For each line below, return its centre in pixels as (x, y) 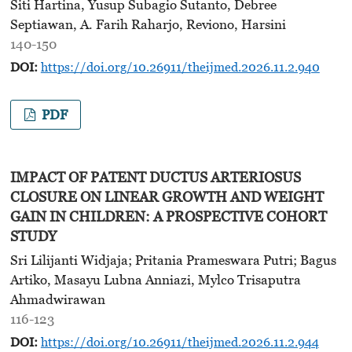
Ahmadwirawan (57, 300)
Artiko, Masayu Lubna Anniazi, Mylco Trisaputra (155, 280)
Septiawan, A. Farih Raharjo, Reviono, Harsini (148, 25)
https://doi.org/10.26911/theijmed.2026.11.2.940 (180, 67)
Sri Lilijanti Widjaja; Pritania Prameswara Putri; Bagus (173, 260)
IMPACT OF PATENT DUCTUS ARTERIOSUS (155, 177)
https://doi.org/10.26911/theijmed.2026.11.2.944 (180, 342)
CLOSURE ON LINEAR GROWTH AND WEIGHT (167, 196)
